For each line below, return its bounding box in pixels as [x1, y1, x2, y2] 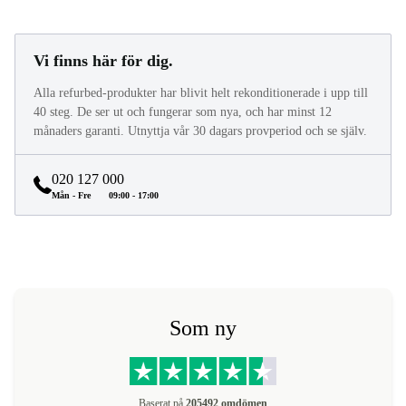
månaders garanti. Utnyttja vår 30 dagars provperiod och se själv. [34, 124, 367, 139]
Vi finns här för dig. [34, 52, 173, 71]
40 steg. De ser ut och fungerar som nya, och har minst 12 [34, 105, 332, 120]
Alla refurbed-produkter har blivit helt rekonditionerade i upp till [34, 86, 368, 101]
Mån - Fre [52, 190, 91, 201]
